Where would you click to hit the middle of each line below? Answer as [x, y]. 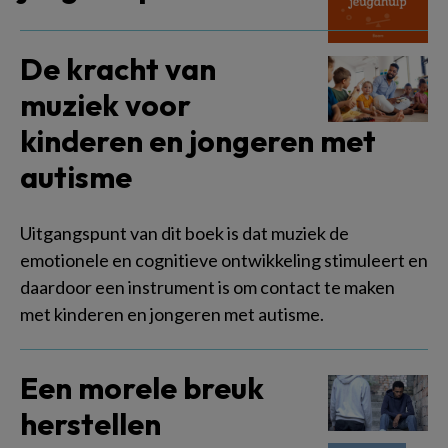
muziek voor [105, 105]
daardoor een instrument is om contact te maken [207, 287]
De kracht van [118, 69]
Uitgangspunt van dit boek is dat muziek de [184, 233]
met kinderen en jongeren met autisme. [172, 314]
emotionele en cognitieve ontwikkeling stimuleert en [224, 260]
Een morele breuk [142, 388]
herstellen [90, 424]
